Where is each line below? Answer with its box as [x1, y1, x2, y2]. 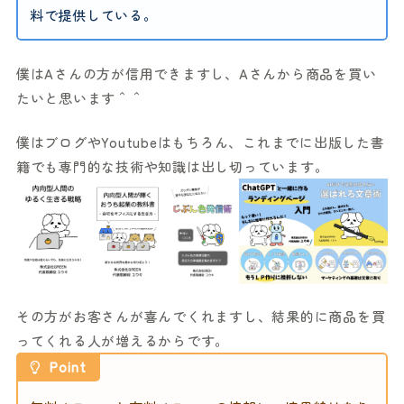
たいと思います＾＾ [15, 87, 144, 107]
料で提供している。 [29, 5, 158, 25]
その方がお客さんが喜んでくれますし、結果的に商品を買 [15, 307, 386, 326]
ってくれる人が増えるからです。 [15, 331, 230, 351]
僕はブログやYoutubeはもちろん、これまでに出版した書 [15, 133, 385, 152]
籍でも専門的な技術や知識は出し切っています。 [15, 157, 329, 177]
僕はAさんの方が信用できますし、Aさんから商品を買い [15, 63, 377, 83]
